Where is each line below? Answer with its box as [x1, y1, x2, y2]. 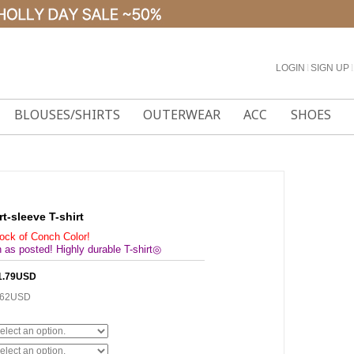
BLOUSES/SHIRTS [13, 106, 120, 123]
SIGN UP [311, 62, 349, 73]
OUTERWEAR [143, 106, 221, 123]
